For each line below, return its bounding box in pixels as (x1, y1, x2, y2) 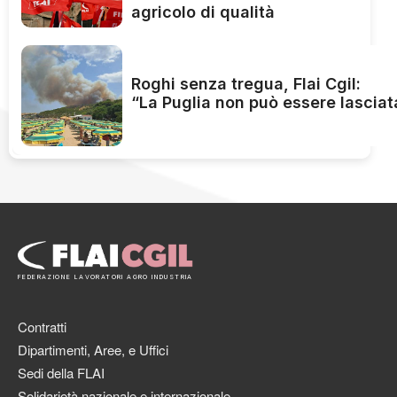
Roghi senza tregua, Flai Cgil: (131, 74, 361, 94)
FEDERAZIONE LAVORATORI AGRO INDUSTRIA (18, 272, 193, 281)
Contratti (18, 316, 66, 336)
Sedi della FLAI (18, 362, 105, 382)
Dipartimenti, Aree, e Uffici (18, 339, 168, 359)
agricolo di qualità (131, 2, 275, 21)
